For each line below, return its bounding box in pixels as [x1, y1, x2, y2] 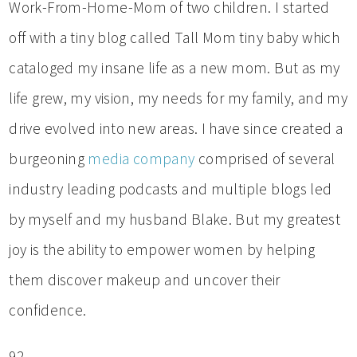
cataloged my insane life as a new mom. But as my [9, 58, 340, 78]
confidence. [9, 300, 87, 320]
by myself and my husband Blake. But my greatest [9, 210, 341, 229]
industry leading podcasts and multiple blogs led [9, 179, 332, 199]
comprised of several [198, 149, 335, 169]
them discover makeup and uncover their [9, 270, 280, 290]
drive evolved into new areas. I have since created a [9, 119, 343, 139]
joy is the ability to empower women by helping [9, 240, 316, 260]
